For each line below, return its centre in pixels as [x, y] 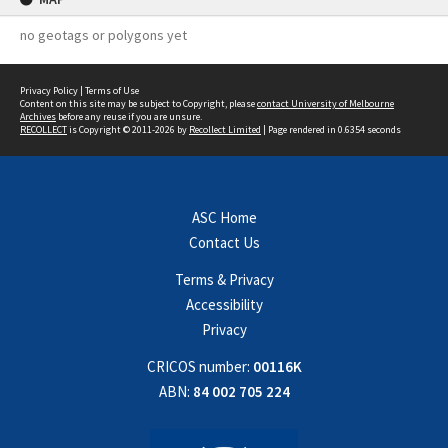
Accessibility [224, 304]
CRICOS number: [198, 366]
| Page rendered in [299, 129]
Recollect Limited [225, 129]
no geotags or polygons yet [103, 35]
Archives [38, 116]
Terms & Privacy [224, 279]
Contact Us [224, 242]
